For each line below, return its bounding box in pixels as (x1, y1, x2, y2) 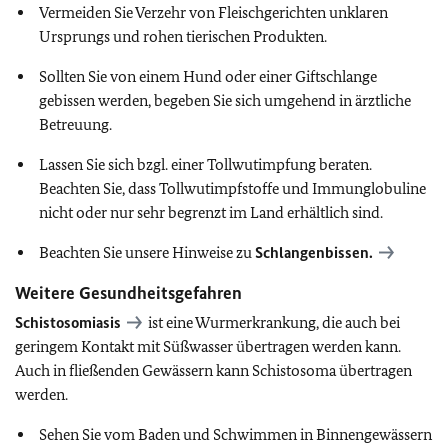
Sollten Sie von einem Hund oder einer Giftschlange (39, 67, 377, 86)
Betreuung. (39, 115, 112, 134)
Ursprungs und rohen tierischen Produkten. (39, 27, 327, 46)
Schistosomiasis (15, 313, 121, 332)
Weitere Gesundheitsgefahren (15, 282, 242, 304)
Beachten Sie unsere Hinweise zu (39, 243, 255, 262)
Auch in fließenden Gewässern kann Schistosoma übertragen (15, 361, 412, 380)
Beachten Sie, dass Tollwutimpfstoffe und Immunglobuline (39, 179, 426, 198)
